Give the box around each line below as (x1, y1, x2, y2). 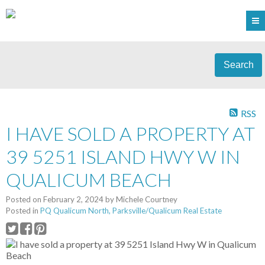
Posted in (6, 206, 38, 216)
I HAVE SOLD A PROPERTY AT (6, 122, 255, 146)
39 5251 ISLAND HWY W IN (6, 145, 240, 169)
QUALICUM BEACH (6, 168, 172, 192)
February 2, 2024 (43, 195, 104, 205)
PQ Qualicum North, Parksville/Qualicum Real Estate (40, 206, 222, 216)
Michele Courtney (116, 195, 177, 205)
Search (223, 60, 254, 70)
